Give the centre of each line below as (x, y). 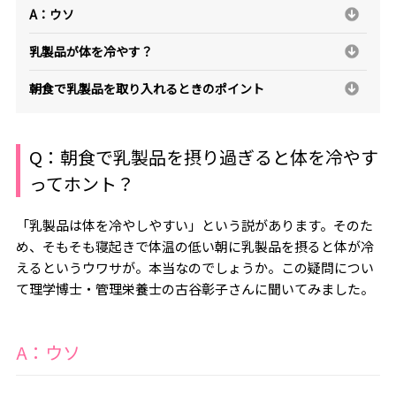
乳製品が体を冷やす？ (91, 51)
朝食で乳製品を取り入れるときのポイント (146, 88)
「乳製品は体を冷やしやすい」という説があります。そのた (194, 225)
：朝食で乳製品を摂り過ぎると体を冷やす (210, 157)
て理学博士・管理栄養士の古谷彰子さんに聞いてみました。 (194, 289)
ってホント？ (81, 184)
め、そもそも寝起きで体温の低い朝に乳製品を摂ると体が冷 (194, 247)
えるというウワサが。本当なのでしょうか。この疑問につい (194, 268)
